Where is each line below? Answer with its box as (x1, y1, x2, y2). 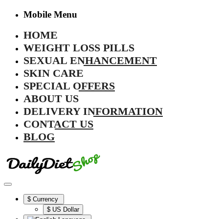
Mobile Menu (23, 9, 77, 20)
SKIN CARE (23, 67, 84, 80)
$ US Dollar (47, 206, 79, 214)
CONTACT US (23, 118, 93, 131)
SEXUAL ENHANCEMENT (23, 54, 157, 67)
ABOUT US (23, 92, 79, 105)
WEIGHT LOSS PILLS (23, 42, 134, 54)
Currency (33, 196, 58, 203)
